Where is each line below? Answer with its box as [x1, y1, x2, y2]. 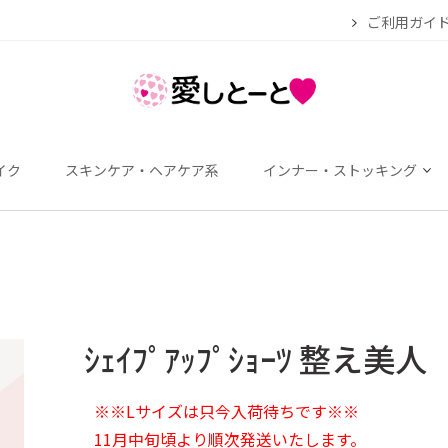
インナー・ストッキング [263, 160, 417, 180]
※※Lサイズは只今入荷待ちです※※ [94, 399, 359, 423]
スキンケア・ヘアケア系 [65, 160, 219, 180]
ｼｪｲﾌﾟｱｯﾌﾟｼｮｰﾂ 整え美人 [84, 335, 427, 381]
